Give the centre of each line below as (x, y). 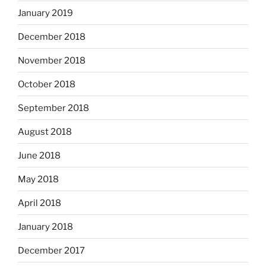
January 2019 (45, 13)
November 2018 (52, 60)
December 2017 (51, 250)
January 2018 (45, 227)
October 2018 (47, 84)
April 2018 (39, 203)
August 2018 (45, 132)
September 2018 (53, 108)
